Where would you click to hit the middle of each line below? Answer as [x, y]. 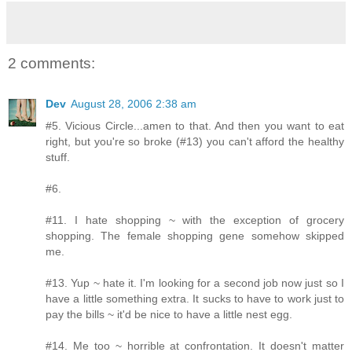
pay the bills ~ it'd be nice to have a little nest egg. [169, 315]
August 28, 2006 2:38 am [134, 104]
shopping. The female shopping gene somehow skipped [195, 236]
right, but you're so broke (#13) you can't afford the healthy [195, 142]
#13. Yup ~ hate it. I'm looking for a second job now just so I [195, 283]
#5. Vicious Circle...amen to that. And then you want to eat [195, 126]
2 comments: [51, 63]
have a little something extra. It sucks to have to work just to [195, 299]
